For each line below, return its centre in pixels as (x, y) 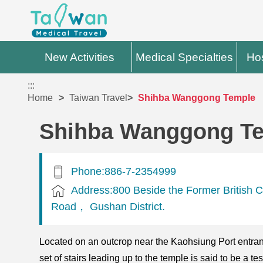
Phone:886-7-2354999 (124, 171)
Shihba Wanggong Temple (197, 98)
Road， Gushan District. (108, 206)
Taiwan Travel (99, 98)
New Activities (80, 57)
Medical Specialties (185, 57)
